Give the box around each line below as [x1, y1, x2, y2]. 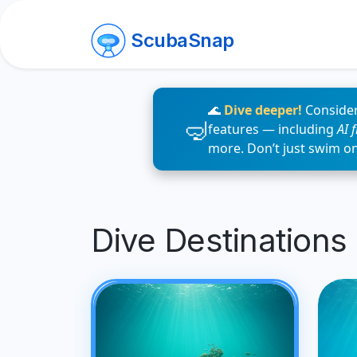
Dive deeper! [224, 101, 302, 119]
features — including [208, 120, 337, 138]
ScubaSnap [131, 29, 234, 52]
